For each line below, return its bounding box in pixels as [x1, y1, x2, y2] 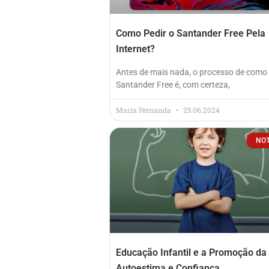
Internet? [116, 43, 155, 55]
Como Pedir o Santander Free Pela [116, 27, 265, 39]
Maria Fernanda [116, 104, 173, 115]
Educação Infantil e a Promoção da [116, 246, 267, 258]
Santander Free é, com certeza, [116, 79, 230, 89]
